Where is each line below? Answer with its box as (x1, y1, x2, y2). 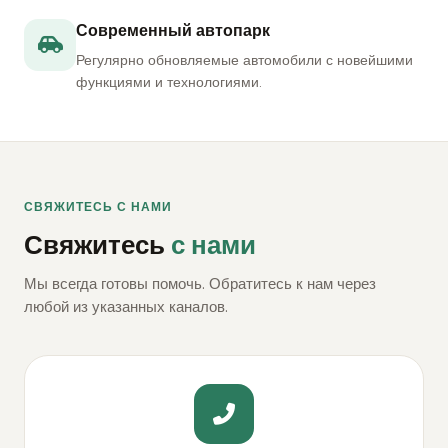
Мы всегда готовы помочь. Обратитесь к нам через (24, 274, 376, 294)
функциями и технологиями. (76, 73, 262, 91)
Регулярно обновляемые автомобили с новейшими (76, 51, 413, 69)
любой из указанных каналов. (24, 297, 228, 317)
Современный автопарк (76, 20, 270, 41)
